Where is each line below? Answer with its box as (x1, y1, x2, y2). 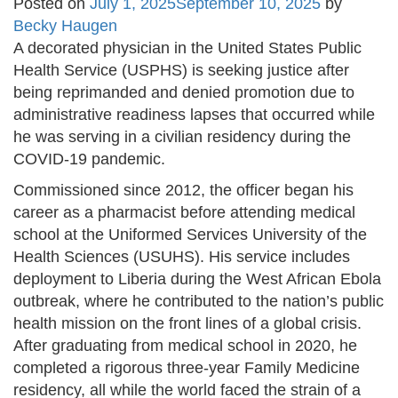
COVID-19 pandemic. (13, 150, 165, 169)
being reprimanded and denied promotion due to (13, 84, 354, 102)
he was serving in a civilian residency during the (13, 128, 351, 147)
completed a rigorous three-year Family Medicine (13, 359, 360, 378)
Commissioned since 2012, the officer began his (13, 181, 354, 200)
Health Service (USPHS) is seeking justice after (13, 61, 349, 80)
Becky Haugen (13, 17, 117, 36)
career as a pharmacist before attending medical (13, 203, 355, 222)
